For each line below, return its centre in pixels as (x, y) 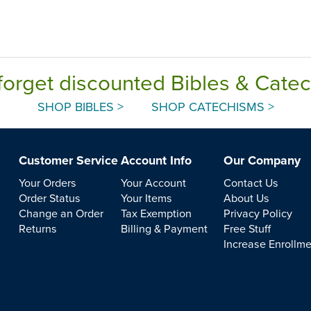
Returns (37, 228)
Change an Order (61, 213)
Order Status (49, 197)
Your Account (154, 182)
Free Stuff (247, 228)
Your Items (147, 197)
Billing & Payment (165, 228)
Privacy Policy (258, 213)
